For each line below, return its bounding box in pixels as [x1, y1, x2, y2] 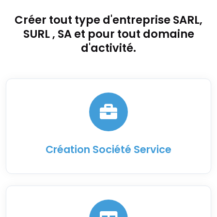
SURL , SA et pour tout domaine [23, 26, 194, 42]
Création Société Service [46, 142, 171, 157]
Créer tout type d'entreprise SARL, [15, 12, 202, 28]
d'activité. [81, 40, 136, 56]
